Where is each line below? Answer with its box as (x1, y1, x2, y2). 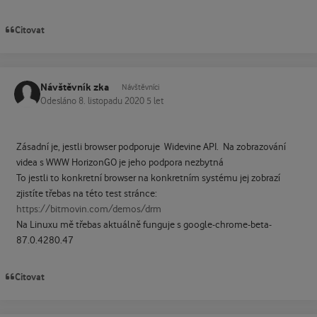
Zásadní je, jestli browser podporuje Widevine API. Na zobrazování (16, 141, 286, 153)
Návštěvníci (122, 83, 159, 93)
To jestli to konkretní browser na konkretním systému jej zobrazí (16, 172, 280, 184)
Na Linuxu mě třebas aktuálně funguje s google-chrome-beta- (16, 219, 272, 231)
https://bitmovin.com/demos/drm (16, 203, 161, 215)
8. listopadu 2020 (79, 96, 146, 106)
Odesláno (40, 96, 79, 106)
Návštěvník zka (40, 81, 109, 94)
